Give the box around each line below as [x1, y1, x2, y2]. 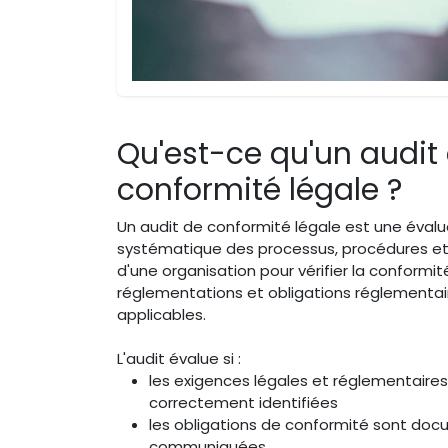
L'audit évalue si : [117, 348, 241, 369]
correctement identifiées [149, 392, 338, 413]
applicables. [117, 304, 206, 325]
